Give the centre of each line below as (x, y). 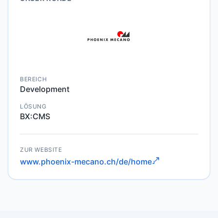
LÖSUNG (33, 106)
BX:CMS (35, 116)
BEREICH (34, 79)
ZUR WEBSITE (41, 150)
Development (45, 89)
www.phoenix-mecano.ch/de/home (86, 162)
